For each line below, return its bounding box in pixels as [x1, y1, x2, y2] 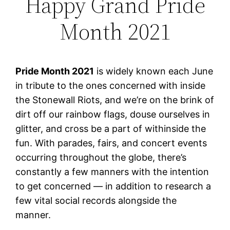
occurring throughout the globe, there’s [15, 151, 187, 163]
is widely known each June [94, 65, 214, 76]
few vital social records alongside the [15, 195, 177, 206]
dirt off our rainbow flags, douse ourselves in [15, 108, 210, 120]
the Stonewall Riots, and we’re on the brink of [15, 94, 215, 105]
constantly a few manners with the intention [15, 166, 209, 177]
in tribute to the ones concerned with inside [15, 80, 206, 91]
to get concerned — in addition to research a [15, 180, 212, 191]
